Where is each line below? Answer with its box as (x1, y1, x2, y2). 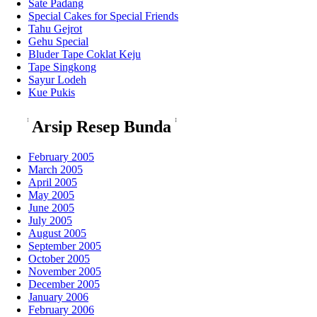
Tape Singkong (28, 60, 96, 73)
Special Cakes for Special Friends (28, 9, 178, 22)
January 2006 (28, 290, 88, 303)
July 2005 (28, 214, 72, 226)
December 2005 (28, 277, 100, 290)
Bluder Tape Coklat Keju (28, 47, 141, 60)
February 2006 (28, 303, 94, 316)
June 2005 (28, 201, 74, 214)
